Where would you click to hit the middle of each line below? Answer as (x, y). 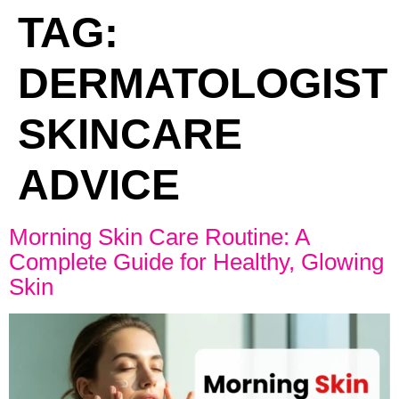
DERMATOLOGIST (203, 83)
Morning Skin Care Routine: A (159, 237)
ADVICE (99, 185)
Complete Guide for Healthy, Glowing (196, 262)
